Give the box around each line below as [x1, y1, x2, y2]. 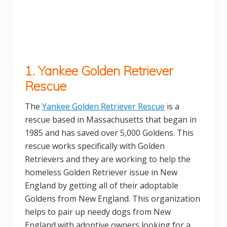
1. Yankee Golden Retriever [25, 62, 173, 79]
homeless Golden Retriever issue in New [25, 166, 177, 178]
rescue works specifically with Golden [25, 140, 165, 152]
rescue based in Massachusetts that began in [25, 113, 197, 125]
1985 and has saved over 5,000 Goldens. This [25, 127, 194, 138]
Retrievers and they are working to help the [25, 153, 191, 165]
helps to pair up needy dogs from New [25, 206, 171, 217]
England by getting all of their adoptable [25, 179, 178, 191]
